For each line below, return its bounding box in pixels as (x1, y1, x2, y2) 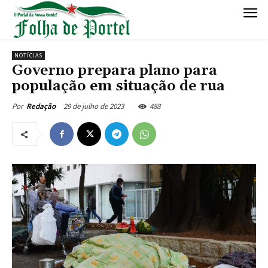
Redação (26, 101, 56, 112)
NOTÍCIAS (14, 51, 42, 60)
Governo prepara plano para (12, 62, 217, 80)
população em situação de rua (12, 77, 225, 96)
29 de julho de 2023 (63, 101, 124, 112)
